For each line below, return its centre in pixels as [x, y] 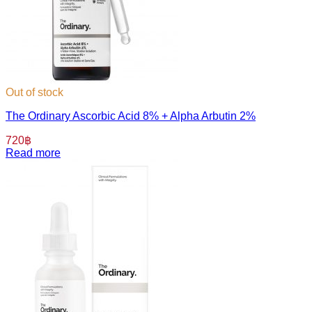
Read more [33, 153]
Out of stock [34, 93]
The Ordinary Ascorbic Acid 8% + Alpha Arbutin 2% [131, 116]
